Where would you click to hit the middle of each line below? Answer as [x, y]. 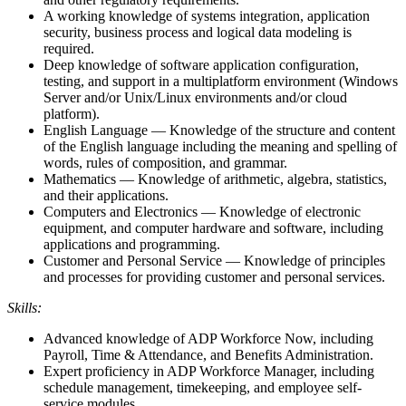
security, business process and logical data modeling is [198, 32]
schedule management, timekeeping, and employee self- [203, 387]
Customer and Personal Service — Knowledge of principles [214, 260]
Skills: [24, 307]
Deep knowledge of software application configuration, [201, 64]
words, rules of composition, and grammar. [165, 162]
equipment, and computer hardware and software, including [213, 227]
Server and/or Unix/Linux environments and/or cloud [195, 97]
